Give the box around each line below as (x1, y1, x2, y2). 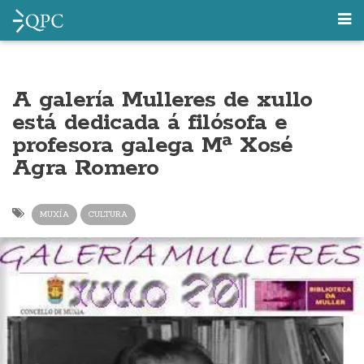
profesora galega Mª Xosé (12, 131, 293, 160)
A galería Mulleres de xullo (12, 85, 313, 115)
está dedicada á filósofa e (12, 108, 288, 137)
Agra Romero (12, 154, 158, 183)
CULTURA (89, 209, 128, 219)
